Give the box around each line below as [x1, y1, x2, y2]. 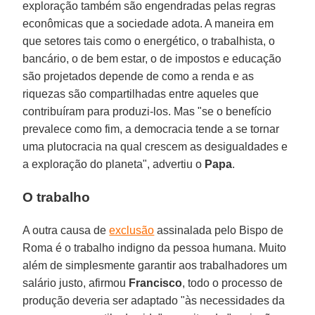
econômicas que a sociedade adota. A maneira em [22, 17, 274, 30]
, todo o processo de [182, 276, 283, 289]
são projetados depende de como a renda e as [22, 70, 255, 82]
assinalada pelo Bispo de [154, 224, 284, 236]
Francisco [129, 276, 183, 289]
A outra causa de [22, 224, 110, 236]
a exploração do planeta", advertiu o [22, 157, 205, 170]
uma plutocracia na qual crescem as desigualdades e [22, 140, 288, 153]
